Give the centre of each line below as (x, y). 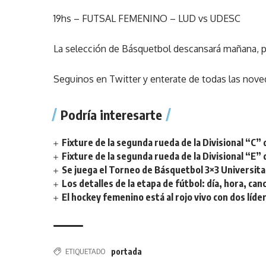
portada (127, 251)
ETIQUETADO (85, 251)
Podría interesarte (112, 115)
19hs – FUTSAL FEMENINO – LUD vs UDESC (147, 18)
